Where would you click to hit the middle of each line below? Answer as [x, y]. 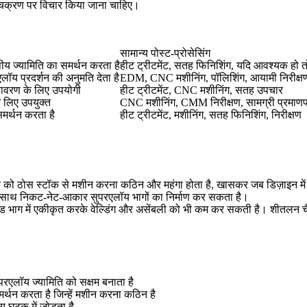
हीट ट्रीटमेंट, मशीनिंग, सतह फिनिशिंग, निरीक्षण [211, 115]
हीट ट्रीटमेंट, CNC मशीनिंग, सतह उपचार [201, 90]
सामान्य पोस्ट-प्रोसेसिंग [165, 53]
